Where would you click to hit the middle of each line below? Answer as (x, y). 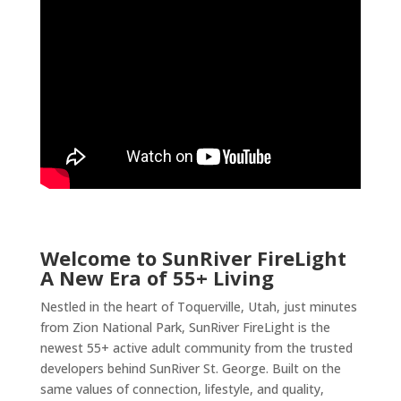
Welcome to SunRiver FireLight (193, 258)
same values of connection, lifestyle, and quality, (182, 389)
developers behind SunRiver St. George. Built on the (190, 368)
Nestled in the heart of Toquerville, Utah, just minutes (198, 307)
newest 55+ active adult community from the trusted (196, 348)
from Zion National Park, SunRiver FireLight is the (185, 327)
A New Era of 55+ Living (157, 277)
